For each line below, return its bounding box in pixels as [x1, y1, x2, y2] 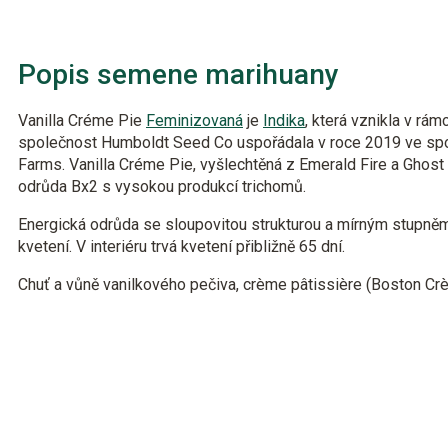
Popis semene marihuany [18, 58, 339, 91]
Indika [263, 111, 305, 130]
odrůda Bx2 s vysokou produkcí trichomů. [18, 177, 306, 196]
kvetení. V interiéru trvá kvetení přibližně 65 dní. [18, 237, 345, 256]
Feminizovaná [146, 111, 243, 130]
